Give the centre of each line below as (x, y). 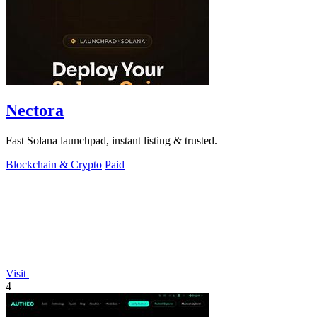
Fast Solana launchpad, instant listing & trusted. (111, 141)
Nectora (35, 111)
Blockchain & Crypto (54, 165)
